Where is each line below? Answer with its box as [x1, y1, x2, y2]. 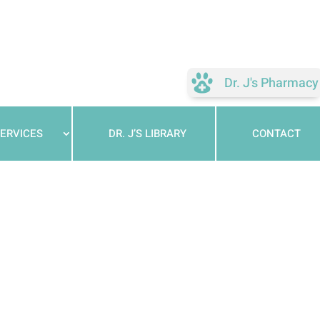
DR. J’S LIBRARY [108, 126, 186, 141]
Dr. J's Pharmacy [224, 73, 319, 93]
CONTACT [251, 126, 301, 141]
